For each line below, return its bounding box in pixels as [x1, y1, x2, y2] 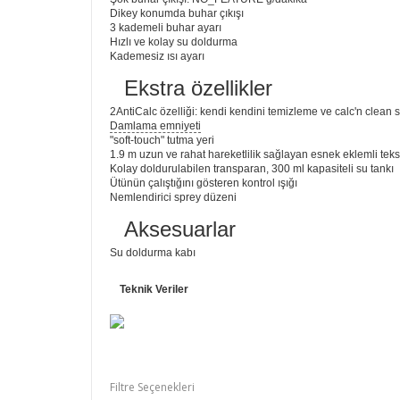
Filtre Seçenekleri [110, 379, 195, 396]
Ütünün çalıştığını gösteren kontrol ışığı [110, 177, 297, 190]
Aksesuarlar [124, 217, 236, 242]
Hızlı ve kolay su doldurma [110, 36, 237, 49]
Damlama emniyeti [110, 120, 201, 133]
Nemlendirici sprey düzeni [110, 191, 237, 204]
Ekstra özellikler [124, 76, 272, 101]
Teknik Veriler [120, 283, 188, 296]
